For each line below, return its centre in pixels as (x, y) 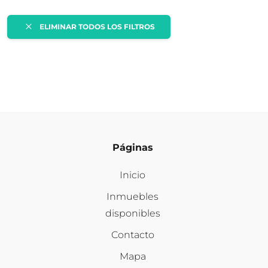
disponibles (133, 214)
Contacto (133, 235)
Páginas (133, 148)
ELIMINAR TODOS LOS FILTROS (97, 26)
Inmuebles (133, 197)
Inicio (133, 175)
